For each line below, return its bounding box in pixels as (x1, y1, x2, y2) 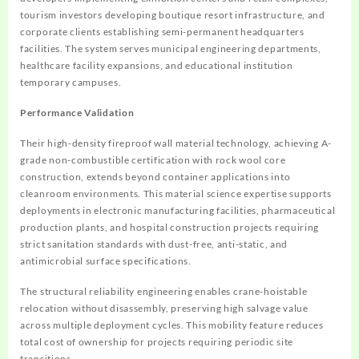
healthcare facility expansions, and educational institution (20, 59, 293, 72)
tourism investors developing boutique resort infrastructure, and (20, 9, 325, 22)
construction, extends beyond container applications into (20, 171, 291, 184)
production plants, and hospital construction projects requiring (20, 221, 320, 234)
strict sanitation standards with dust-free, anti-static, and (20, 238, 288, 251)
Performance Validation (20, 107, 135, 119)
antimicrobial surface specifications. (20, 255, 192, 268)
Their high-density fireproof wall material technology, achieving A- (20, 137, 332, 150)
